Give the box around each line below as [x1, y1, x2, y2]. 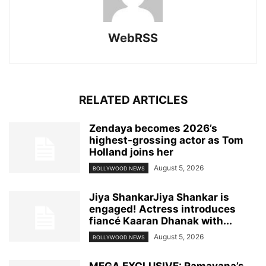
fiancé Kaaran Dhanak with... [89, 215, 232, 227]
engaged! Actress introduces [89, 203, 236, 216]
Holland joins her [89, 145, 173, 158]
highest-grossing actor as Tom [89, 134, 243, 146]
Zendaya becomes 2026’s [89, 122, 217, 134]
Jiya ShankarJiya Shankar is [89, 191, 229, 204]
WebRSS [108, 30, 158, 45]
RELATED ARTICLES [78, 93, 188, 107]
